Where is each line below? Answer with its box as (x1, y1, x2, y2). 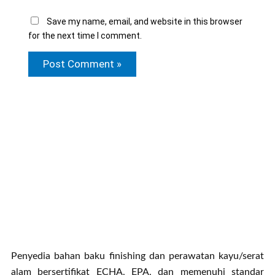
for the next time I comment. (28, 30, 142, 41)
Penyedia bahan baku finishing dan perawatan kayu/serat (11, 250, 264, 261)
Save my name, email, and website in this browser (46, 16, 242, 26)
